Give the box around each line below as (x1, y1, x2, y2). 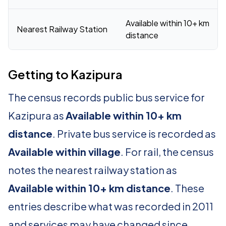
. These (171, 182, 204, 194)
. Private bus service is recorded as (52, 127, 216, 140)
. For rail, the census (121, 145, 214, 158)
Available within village (8, 145, 121, 158)
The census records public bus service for (8, 91, 205, 103)
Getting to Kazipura (8, 67, 123, 82)
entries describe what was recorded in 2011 (8, 200, 213, 212)
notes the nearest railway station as (8, 163, 177, 176)
